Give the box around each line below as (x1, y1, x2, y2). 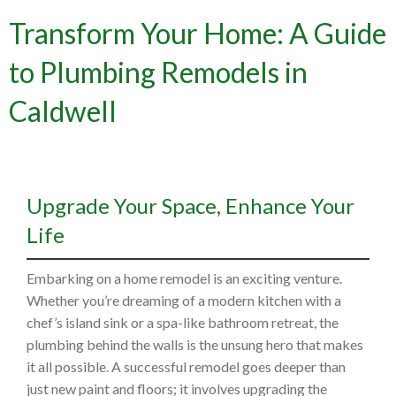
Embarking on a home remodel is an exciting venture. (27, 270, 342, 287)
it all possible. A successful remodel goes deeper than (27, 358, 346, 376)
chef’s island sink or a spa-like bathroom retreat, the (27, 314, 339, 331)
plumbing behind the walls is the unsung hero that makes (27, 336, 363, 354)
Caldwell (9, 94, 117, 129)
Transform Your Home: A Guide (9, 16, 386, 51)
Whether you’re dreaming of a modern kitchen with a (27, 292, 341, 309)
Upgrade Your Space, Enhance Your (27, 193, 354, 219)
